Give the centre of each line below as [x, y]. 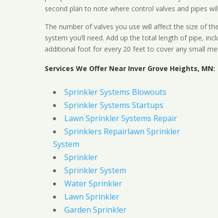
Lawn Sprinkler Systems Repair [120, 118]
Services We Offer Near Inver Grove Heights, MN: [130, 69]
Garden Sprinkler [95, 210]
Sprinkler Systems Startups [114, 105]
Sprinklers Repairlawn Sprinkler [122, 132]
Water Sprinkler [93, 184]
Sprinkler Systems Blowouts [115, 92]
